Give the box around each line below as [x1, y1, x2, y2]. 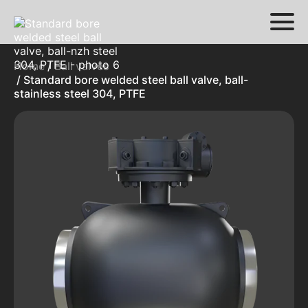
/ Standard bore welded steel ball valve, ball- [14, 73, 248, 87]
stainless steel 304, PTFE [14, 87, 146, 100]
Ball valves [54, 59, 109, 73]
